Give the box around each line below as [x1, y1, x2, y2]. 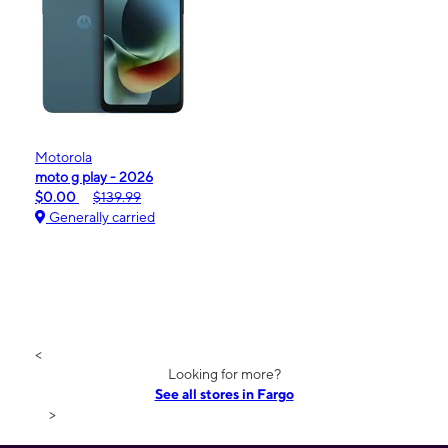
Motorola [35, 148, 92, 165]
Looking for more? [167, 365, 281, 382]
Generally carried [46, 208, 155, 225]
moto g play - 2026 [35, 168, 153, 185]
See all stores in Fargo [154, 385, 294, 402]
